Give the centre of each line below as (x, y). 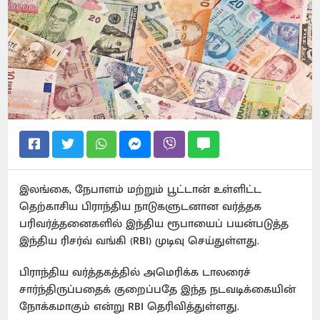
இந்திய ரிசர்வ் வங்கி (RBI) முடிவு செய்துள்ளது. (141, 241)
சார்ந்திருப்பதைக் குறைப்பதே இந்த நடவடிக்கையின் (158, 289)
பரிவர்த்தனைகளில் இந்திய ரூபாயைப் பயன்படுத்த (154, 224)
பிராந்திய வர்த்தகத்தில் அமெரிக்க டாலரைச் (135, 272)
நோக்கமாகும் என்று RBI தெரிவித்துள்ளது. (131, 306)
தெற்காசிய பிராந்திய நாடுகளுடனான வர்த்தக (141, 206)
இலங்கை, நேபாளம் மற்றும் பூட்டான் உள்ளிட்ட (141, 189)
